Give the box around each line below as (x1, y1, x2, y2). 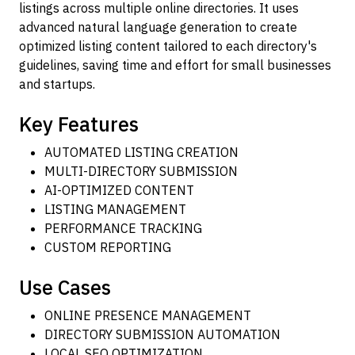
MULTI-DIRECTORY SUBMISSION (44, 163, 238, 179)
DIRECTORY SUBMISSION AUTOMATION (44, 326, 281, 342)
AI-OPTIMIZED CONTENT (44, 182, 194, 198)
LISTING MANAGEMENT (44, 201, 186, 217)
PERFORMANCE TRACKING (44, 220, 202, 236)
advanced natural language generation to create (19, 19, 297, 35)
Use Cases (19, 274, 111, 300)
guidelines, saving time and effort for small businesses (19, 57, 331, 73)
